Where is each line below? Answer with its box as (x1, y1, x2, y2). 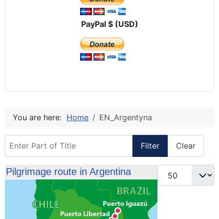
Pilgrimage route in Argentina (6, 166, 131, 177)
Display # (157, 165, 192, 175)
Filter (141, 141, 159, 151)
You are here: (13, 112, 66, 122)
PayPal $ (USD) (81, 19, 138, 29)
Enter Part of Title (4, 135, 71, 145)
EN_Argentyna (99, 112, 152, 122)
